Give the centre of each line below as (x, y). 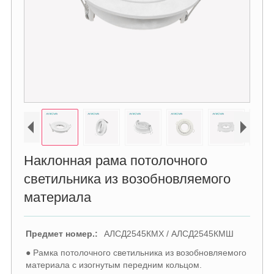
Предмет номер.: (61, 233)
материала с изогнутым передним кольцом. (113, 265)
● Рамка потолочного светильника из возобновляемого (136, 252)
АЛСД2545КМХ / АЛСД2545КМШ (168, 233)
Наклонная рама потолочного (115, 160)
